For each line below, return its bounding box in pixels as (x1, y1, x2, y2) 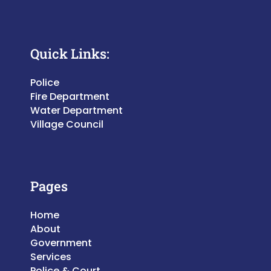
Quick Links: (30, 45, 109, 63)
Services (30, 250, 71, 264)
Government (30, 236, 92, 250)
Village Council (30, 117, 103, 132)
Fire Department (30, 90, 109, 104)
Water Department (30, 103, 123, 118)
